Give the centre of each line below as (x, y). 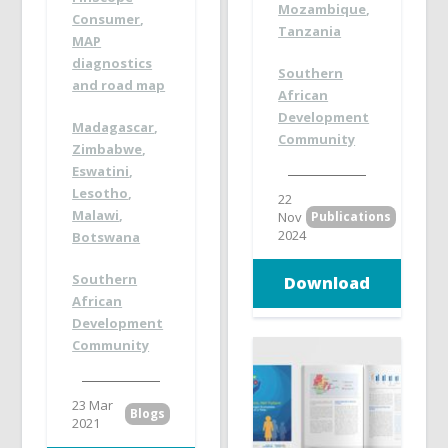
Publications (351, 216)
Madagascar (113, 127)
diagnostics (112, 63)
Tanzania (310, 30)
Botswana (106, 237)
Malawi (96, 215)
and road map (119, 85)
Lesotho (100, 193)
